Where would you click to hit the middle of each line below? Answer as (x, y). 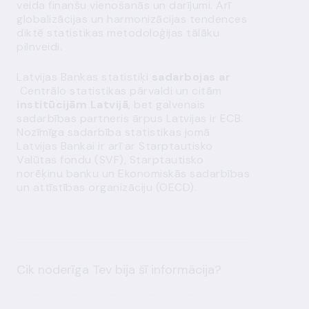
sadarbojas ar (191, 77)
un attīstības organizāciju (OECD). (107, 187)
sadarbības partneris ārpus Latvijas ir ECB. (130, 118)
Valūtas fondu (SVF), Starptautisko (110, 160)
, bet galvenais (167, 104)
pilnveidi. (39, 47)
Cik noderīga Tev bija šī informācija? (119, 270)
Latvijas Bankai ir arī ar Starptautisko (115, 146)
